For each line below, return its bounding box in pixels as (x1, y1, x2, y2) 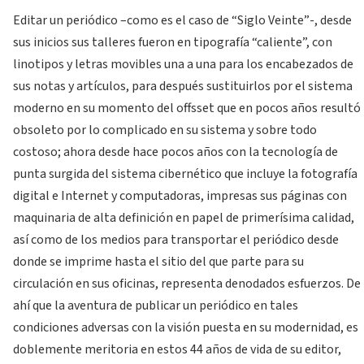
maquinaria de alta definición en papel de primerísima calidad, (13, 208, 354, 227)
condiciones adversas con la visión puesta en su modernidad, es (13, 318, 358, 336)
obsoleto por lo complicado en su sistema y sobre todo (13, 120, 317, 139)
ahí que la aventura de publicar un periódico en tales (13, 296, 298, 314)
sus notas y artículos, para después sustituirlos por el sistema (13, 76, 353, 95)
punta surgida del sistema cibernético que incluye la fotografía (13, 164, 357, 183)
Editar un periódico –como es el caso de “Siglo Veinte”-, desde (13, 11, 352, 29)
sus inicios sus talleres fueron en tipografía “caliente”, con (13, 32, 332, 51)
